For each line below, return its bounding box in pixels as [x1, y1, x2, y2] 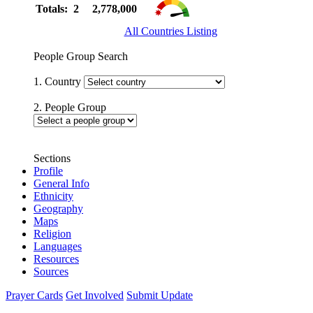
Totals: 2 [36, 2, 79, 15]
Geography [34, 202, 83, 214]
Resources [34, 252, 79, 265]
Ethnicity [34, 189, 73, 202]
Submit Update [126, 289, 193, 301]
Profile [34, 164, 63, 177]
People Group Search [34, 50, 128, 62]
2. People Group [34, 101, 106, 113]
